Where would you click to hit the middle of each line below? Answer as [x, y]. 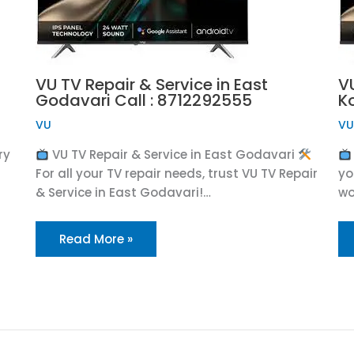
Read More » [96, 239]
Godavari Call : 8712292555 [143, 100]
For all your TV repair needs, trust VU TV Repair [176, 173]
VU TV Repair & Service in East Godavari [173, 154]
